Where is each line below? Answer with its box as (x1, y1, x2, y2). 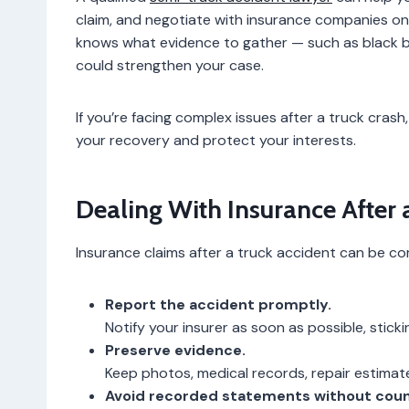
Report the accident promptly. (105, 294, 331, 314)
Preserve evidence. (105, 340, 246, 360)
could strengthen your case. (76, 55, 264, 75)
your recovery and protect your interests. (76, 130, 356, 150)
